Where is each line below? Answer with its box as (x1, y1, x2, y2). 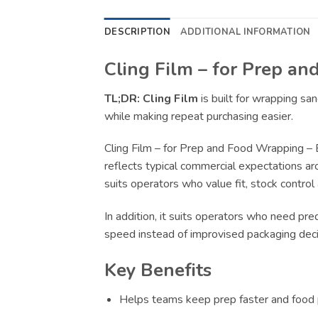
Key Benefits (104, 258, 212, 283)
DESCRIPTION (104, 25, 170, 38)
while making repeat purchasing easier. (104, 108, 293, 124)
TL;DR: (104, 90, 140, 106)
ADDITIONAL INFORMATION (180, 25, 311, 38)
